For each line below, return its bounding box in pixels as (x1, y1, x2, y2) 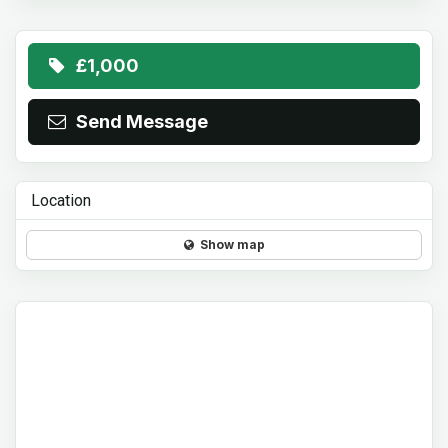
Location (31, 191, 91, 210)
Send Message (68, 111, 209, 132)
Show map (193, 237, 265, 252)
